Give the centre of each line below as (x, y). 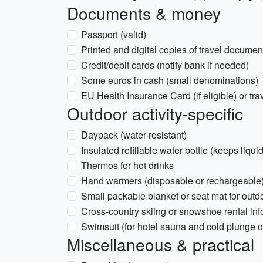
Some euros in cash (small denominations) (170, 80)
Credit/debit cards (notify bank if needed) (165, 65)
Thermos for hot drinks (127, 165)
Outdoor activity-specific (155, 113)
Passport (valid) (114, 34)
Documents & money (144, 13)
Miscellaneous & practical (161, 244)
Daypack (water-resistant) (134, 135)
